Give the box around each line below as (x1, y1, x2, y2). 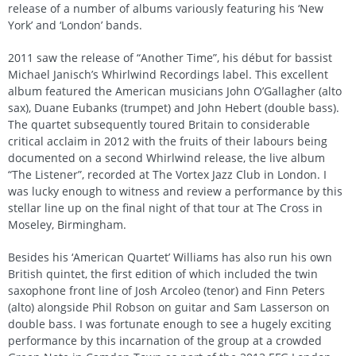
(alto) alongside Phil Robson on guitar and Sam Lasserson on (8, 299, 330, 315)
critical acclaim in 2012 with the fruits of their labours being (8, 133, 327, 149)
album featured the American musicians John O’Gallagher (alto (8, 83, 342, 99)
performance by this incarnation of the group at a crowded (8, 332, 322, 348)
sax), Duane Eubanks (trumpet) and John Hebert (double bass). (8, 99, 339, 115)
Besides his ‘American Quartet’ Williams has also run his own (8, 249, 332, 265)
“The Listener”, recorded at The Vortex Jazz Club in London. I (8, 166, 327, 182)
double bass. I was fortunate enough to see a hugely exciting (8, 315, 331, 331)
